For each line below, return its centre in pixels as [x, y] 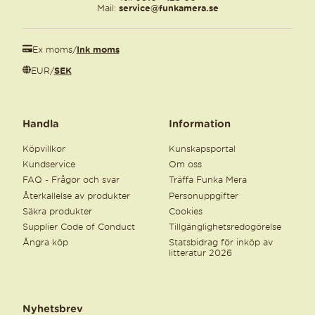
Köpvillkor [44, 149]
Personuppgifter [204, 195]
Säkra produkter [57, 211]
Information [200, 124]
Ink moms [98, 49]
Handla [41, 124]
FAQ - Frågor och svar [71, 180]
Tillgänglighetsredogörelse [225, 226]
